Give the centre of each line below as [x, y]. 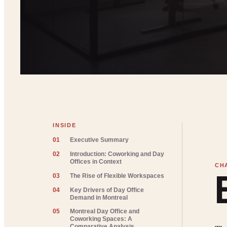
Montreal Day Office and [105, 212]
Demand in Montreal [99, 197]
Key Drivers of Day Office [107, 190]
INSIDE [65, 125]
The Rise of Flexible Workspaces [117, 176]
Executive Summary [100, 140]
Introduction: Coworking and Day [117, 154]
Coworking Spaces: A [101, 219]
